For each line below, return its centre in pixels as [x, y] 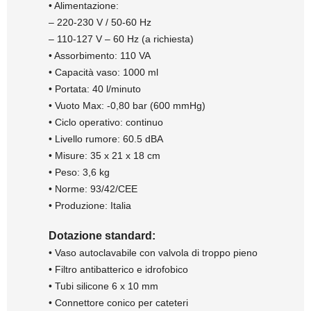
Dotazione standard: [102, 236]
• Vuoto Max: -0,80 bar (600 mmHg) [127, 106]
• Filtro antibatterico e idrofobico [118, 270]
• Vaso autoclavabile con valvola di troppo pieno [153, 253]
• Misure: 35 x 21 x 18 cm [104, 156]
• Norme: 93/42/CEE [93, 189]
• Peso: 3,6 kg [79, 173]
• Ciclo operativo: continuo [106, 123]
